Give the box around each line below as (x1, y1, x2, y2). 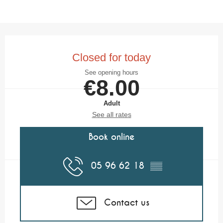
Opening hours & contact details (5, 36, 155, 48)
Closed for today (72, 51, 151, 64)
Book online (89, 132, 134, 143)
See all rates (92, 111, 131, 119)
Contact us (104, 197, 149, 208)
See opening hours (85, 69, 138, 77)
